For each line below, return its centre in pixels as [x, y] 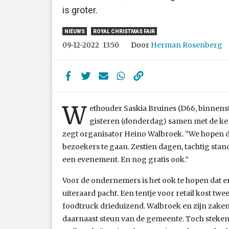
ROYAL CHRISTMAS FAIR [124, 31]
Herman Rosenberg [187, 45]
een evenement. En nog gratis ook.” [125, 159]
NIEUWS [75, 31]
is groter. [80, 10]
